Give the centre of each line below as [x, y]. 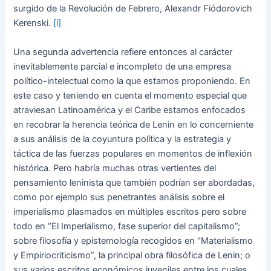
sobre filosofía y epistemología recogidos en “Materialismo [133, 240]
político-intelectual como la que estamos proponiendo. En [132, 81]
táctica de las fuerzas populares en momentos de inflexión [133, 153]
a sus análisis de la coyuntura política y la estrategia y [122, 139]
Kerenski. [34, 23]
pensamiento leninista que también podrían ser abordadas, [134, 182]
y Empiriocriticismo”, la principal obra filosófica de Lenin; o [132, 255]
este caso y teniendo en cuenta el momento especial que [130, 95]
